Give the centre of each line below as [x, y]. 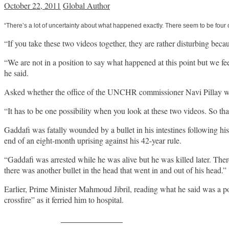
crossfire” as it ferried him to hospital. [64, 200]
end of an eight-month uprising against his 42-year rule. [93, 141]
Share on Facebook [92, 219]
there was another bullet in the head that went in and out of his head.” [115, 170]
